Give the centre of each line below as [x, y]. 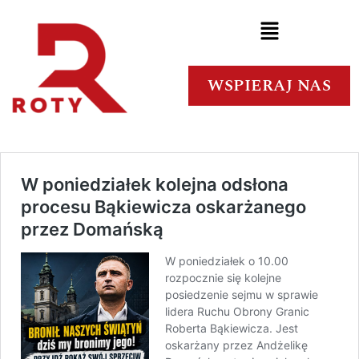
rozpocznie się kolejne [223, 278]
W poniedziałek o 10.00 [227, 261]
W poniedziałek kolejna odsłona [155, 184]
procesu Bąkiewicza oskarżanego [163, 207]
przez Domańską [92, 229]
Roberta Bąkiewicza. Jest [232, 328]
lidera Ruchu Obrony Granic [237, 311]
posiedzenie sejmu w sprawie [242, 294]
